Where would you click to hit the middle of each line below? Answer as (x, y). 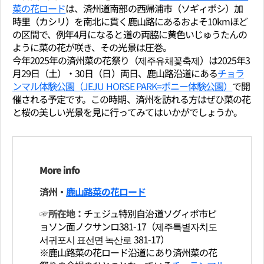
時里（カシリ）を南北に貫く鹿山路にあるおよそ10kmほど (130, 21)
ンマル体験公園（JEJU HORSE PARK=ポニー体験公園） (123, 86)
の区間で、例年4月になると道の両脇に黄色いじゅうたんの (130, 34)
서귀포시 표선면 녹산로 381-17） (104, 239)
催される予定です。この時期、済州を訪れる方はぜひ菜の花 (132, 99)
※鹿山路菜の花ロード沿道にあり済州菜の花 (128, 252)
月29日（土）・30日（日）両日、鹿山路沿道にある (115, 73)
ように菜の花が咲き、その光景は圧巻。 (92, 47)
